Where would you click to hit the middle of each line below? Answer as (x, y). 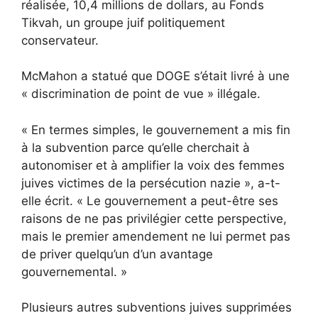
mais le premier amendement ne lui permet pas (156, 236)
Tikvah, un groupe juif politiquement (123, 22)
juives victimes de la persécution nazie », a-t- (151, 183)
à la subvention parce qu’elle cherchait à (136, 147)
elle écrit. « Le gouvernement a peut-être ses (150, 201)
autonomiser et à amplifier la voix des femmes (153, 165)
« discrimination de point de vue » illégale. (141, 94)
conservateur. (60, 40)
